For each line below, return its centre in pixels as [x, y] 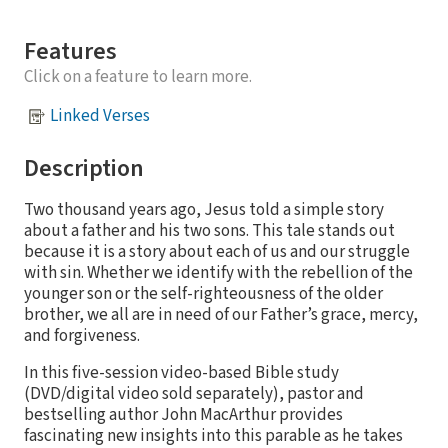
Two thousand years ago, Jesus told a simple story [204, 209]
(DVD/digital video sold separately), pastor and [194, 393]
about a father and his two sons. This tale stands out [209, 230]
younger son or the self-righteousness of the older [203, 293]
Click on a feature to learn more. [138, 76]
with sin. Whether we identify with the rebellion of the [218, 272]
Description [84, 168]
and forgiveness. [82, 335]
